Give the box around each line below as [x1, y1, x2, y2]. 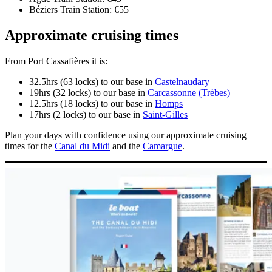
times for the [5, 141, 55, 152]
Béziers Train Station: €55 [29, 4, 129, 15]
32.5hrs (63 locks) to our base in [29, 76, 155, 87]
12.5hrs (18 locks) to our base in [29, 98, 155, 109]
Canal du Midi [55, 141, 110, 152]
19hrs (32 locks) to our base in [29, 87, 148, 98]
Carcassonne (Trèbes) [148, 87, 230, 98]
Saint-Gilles [143, 109, 188, 120]
